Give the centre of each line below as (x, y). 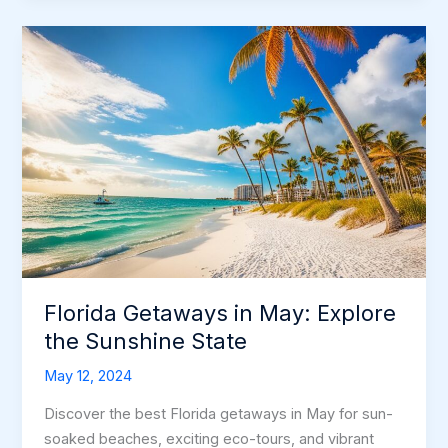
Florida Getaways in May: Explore (220, 313)
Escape (69, 23)
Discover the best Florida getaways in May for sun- (219, 413)
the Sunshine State (146, 341)
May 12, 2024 (88, 376)
